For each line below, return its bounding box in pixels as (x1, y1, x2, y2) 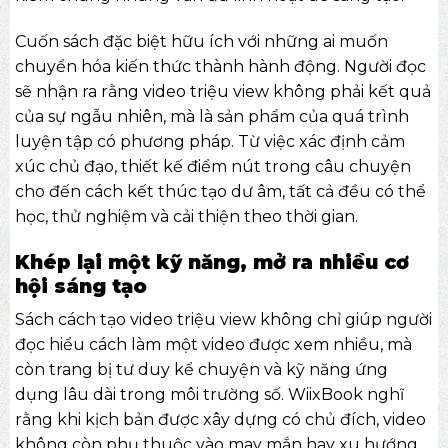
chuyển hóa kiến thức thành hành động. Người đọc (14, 57, 426, 77)
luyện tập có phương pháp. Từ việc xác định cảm (14, 132, 405, 152)
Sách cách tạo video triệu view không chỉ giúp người (14, 310, 432, 330)
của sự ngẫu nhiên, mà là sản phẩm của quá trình (14, 107, 409, 127)
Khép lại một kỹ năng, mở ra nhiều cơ (14, 249, 409, 274)
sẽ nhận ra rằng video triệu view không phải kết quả (14, 82, 431, 102)
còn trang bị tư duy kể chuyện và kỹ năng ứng (14, 360, 388, 380)
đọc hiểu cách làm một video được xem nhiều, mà (14, 335, 412, 355)
